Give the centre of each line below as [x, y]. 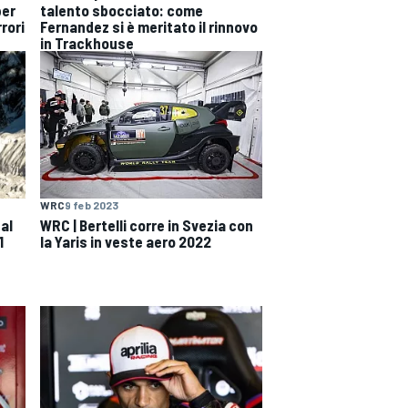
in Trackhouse [87, 42]
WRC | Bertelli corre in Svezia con [147, 225]
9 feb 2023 [92, 205]
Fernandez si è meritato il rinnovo [149, 26]
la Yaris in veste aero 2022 [126, 242]
